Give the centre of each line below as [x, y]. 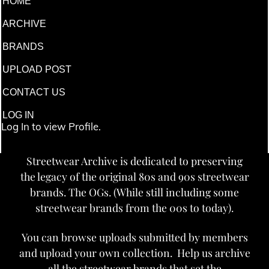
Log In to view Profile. [51, 126]
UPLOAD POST [37, 69]
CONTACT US [34, 92]
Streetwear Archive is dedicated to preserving [134, 161]
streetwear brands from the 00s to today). [134, 208]
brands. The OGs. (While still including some [134, 192]
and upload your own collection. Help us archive [134, 253]
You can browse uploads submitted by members [134, 237]
